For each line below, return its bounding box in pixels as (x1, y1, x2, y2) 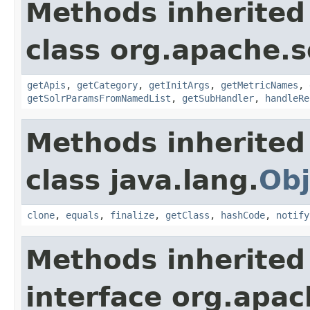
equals (66, 209, 99, 221)
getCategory (77, 79, 138, 91)
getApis (27, 79, 66, 91)
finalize (110, 209, 154, 221)
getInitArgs (149, 79, 210, 91)
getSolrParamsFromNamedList (27, 92, 171, 104)
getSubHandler (182, 92, 254, 104)
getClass (165, 209, 210, 221)
